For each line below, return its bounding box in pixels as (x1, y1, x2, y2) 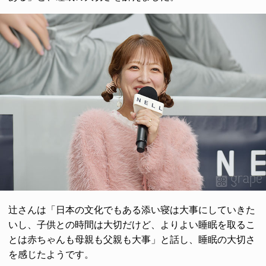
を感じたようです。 (8, 249, 94, 260)
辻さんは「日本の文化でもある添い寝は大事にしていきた (8, 205, 255, 216)
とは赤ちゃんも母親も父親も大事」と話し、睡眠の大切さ (8, 235, 255, 245)
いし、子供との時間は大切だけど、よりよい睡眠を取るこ (8, 220, 255, 230)
